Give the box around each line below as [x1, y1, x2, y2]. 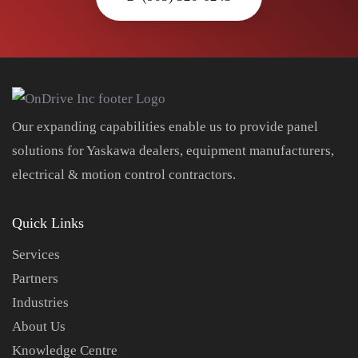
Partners [12, 270, 58, 286]
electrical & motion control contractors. [12, 166, 236, 182]
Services [12, 246, 60, 262]
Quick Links [12, 214, 84, 231]
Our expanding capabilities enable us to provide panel [12, 118, 318, 134]
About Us [12, 318, 66, 334]
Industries [12, 294, 69, 310]
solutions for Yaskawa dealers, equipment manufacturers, [12, 142, 334, 158]
